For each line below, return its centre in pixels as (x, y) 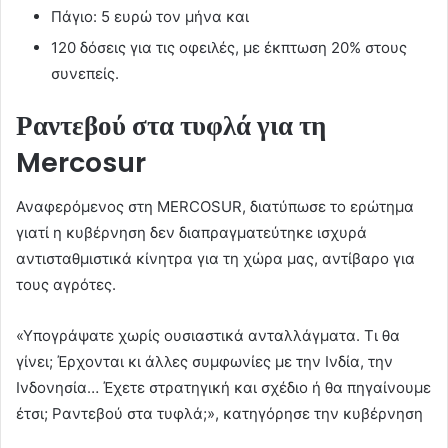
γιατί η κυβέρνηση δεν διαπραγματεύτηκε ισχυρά (191, 233)
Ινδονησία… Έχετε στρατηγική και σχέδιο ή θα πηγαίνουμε (223, 388)
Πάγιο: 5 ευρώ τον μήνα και (150, 16)
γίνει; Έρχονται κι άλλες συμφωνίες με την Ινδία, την (204, 362)
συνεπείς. (85, 73)
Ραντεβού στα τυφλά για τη (171, 125)
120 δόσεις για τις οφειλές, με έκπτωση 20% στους (229, 47)
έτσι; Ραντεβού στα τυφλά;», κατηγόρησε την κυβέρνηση (219, 414)
